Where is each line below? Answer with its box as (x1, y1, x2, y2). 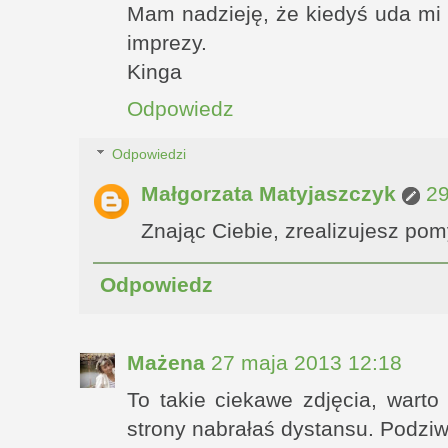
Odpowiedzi (112, 145, 187, 162)
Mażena (127, 351, 205, 376)
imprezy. (127, 30, 207, 55)
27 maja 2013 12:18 (211, 351, 402, 376)
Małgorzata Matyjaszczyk (141, 181, 396, 206)
